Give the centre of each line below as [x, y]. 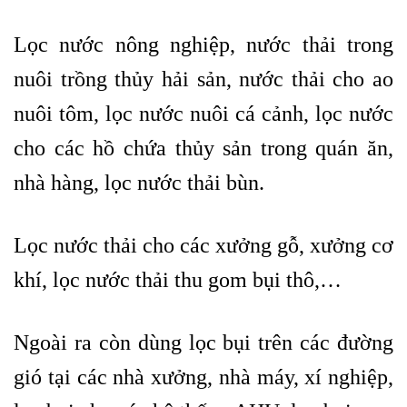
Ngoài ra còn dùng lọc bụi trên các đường [203, 343]
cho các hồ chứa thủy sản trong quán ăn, [203, 149]
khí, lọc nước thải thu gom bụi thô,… [178, 280]
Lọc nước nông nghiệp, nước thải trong [203, 45]
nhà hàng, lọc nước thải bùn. [139, 183]
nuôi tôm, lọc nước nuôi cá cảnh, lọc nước [203, 114]
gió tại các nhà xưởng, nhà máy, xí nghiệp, [203, 377]
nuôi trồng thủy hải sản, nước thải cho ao [203, 79]
